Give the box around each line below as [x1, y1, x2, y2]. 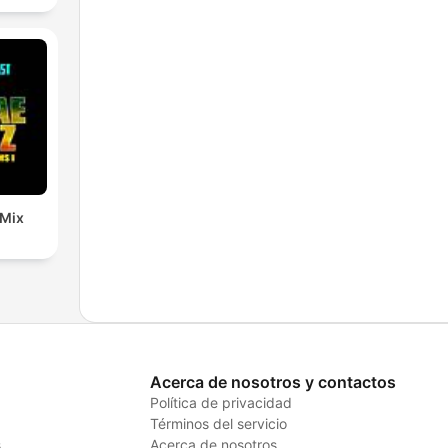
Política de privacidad [149, 393, 292, 411]
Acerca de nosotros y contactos [149, 371, 396, 392]
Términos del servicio [149, 414, 287, 432]
